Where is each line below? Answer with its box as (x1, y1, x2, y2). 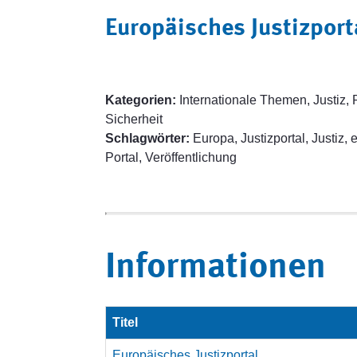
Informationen (105, 250, 326, 286)
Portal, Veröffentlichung (105, 151, 237, 164)
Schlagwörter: (105, 131, 190, 145)
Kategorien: (105, 93, 176, 107)
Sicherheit (105, 112, 163, 126)
